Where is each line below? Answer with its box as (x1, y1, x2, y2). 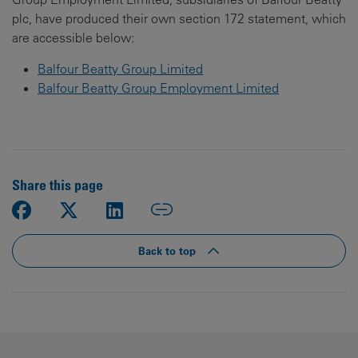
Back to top (138, 244, 199, 257)
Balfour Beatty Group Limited (38, 61, 203, 77)
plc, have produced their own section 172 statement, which (12, 10, 346, 26)
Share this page (12, 176, 103, 193)
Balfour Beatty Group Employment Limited (38, 80, 279, 96)
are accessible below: (12, 30, 134, 46)
